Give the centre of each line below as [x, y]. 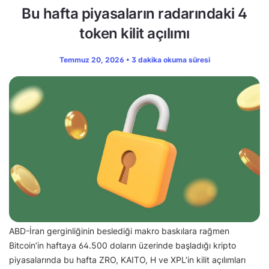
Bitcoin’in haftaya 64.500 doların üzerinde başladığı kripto [122, 245]
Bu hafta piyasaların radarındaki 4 [134, 14]
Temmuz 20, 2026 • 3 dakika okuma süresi [134, 60]
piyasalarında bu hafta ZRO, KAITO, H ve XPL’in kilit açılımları [127, 259]
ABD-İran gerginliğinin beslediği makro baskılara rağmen [119, 231]
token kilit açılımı [134, 34]
